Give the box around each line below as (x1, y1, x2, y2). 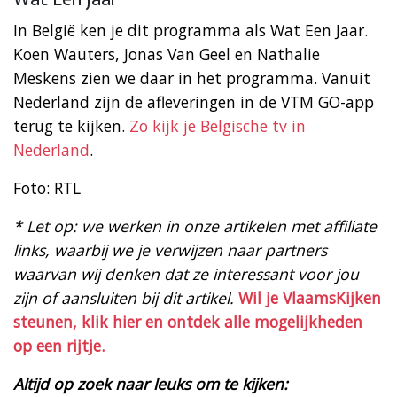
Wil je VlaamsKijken (238, 286, 381, 308)
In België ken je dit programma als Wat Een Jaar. (13, 19, 368, 41)
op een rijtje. (13, 334, 105, 356)
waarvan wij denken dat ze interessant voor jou (13, 262, 359, 284)
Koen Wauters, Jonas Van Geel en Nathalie (13, 43, 320, 65)
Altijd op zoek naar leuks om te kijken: (13, 372, 288, 394)
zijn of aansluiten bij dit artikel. (13, 286, 234, 308)
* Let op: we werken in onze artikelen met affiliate (13, 214, 377, 237)
